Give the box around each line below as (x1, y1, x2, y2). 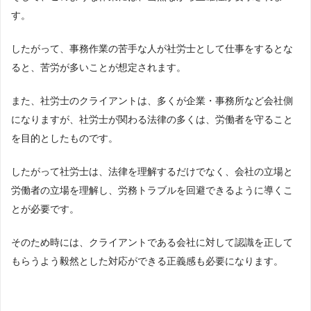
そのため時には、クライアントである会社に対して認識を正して (11, 237, 293, 249)
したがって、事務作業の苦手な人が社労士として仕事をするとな (11, 43, 293, 55)
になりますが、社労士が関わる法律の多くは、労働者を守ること (11, 114, 293, 126)
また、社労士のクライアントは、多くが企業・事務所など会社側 (11, 95, 293, 107)
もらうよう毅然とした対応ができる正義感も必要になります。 (11, 255, 283, 267)
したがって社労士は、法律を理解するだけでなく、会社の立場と (11, 166, 293, 178)
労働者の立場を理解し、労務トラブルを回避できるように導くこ (11, 185, 293, 196)
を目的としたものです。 (11, 133, 118, 144)
